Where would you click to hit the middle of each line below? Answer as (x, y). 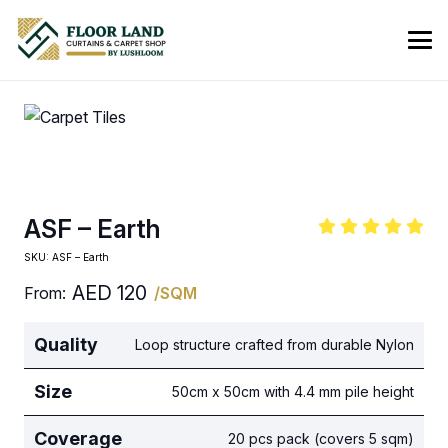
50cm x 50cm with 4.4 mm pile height (293, 391)
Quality (66, 344)
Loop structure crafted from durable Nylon (274, 344)
